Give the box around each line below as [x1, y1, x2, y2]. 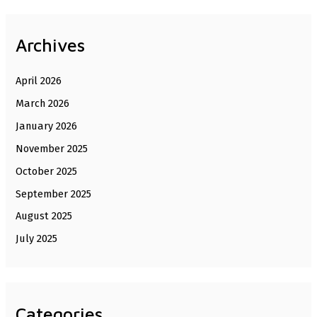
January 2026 [16, 119, 78, 132]
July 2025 [16, 232, 58, 246]
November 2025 [16, 142, 88, 155]
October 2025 [16, 164, 78, 178]
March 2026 [16, 96, 70, 110]
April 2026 [16, 74, 62, 87]
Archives [16, 35, 86, 56]
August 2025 [16, 209, 73, 223]
